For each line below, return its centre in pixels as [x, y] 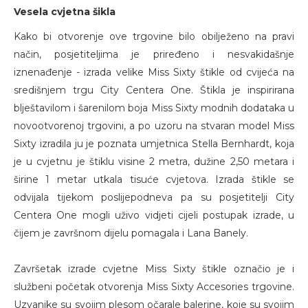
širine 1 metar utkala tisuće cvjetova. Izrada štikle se [154, 179]
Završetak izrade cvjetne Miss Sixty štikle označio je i [154, 269]
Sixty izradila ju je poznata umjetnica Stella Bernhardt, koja [154, 144]
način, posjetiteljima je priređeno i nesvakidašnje [154, 54]
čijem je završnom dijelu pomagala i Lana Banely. [132, 233]
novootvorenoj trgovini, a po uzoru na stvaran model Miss [154, 126]
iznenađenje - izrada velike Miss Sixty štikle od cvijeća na [154, 72]
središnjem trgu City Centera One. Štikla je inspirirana [154, 90]
